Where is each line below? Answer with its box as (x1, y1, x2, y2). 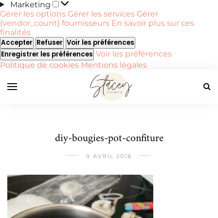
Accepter (1, 37, 33, 47)
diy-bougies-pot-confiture (54, 128, 163, 148)
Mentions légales (81, 60, 147, 70)
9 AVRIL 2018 (86, 152, 132, 160)
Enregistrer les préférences (1, 49, 93, 59)
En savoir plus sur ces (111, 18, 194, 28)
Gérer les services (68, 9, 135, 18)
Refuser (36, 37, 63, 47)
